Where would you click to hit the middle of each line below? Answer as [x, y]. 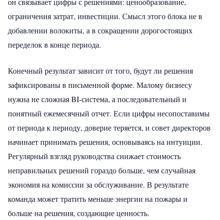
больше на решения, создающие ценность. [79, 213]
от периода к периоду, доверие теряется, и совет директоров [109, 127]
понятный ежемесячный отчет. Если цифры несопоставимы [109, 113]
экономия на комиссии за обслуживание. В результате [98, 184]
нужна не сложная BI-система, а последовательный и [97, 99]
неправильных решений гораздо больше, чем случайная [102, 170]
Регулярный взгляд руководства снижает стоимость [94, 156]
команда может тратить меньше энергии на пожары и [98, 198]
